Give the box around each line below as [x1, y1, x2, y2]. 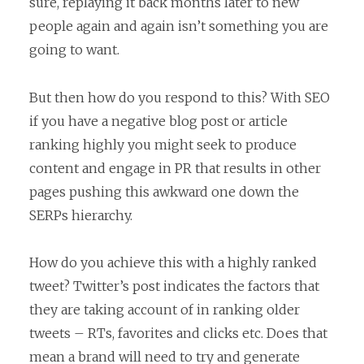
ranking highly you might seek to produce [29, 136, 297, 153]
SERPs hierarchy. [29, 206, 132, 223]
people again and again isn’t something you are [29, 18, 328, 35]
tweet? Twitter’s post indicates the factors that [29, 278, 319, 295]
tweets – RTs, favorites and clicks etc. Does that [29, 325, 327, 342]
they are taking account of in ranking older [29, 301, 300, 318]
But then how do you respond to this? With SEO [29, 89, 330, 106]
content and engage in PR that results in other [29, 159, 321, 176]
